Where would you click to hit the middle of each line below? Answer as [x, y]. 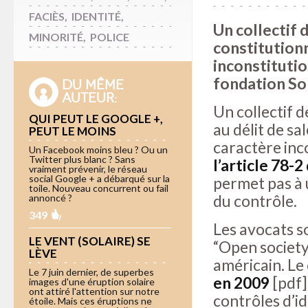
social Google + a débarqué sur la [99, 178]
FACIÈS [47, 16]
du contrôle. [255, 201]
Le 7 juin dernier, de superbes [91, 272]
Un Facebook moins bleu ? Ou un [98, 149]
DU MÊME [93, 85]
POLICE [110, 36]
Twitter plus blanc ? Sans [82, 159]
